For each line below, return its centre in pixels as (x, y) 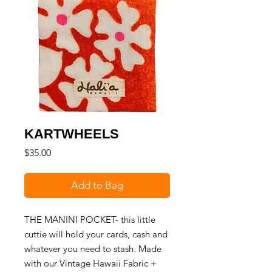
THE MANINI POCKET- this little (90, 220)
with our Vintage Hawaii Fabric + (90, 263)
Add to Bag (97, 185)
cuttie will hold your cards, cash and (96, 234)
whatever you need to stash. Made (93, 249)
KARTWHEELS (72, 134)
